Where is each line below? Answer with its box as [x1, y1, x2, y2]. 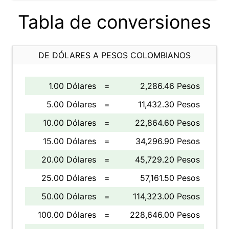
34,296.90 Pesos [135, 136, 200, 146]
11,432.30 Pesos [138, 99, 200, 109]
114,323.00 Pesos [133, 191, 200, 201]
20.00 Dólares [41, 154, 96, 165]
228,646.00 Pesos [130, 210, 200, 220]
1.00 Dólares [49, 81, 96, 91]
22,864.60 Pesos [135, 118, 200, 128]
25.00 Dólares [41, 173, 96, 183]
